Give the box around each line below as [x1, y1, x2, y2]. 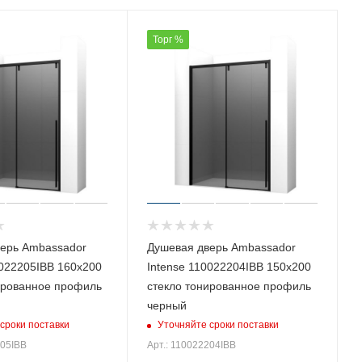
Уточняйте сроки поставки [158, 319, 280, 331]
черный [147, 298, 187, 312]
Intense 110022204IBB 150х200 [147, 259, 312, 273]
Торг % [153, 33, 184, 45]
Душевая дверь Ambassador [147, 240, 297, 254]
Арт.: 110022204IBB [147, 339, 237, 351]
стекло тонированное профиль [147, 279, 312, 293]
